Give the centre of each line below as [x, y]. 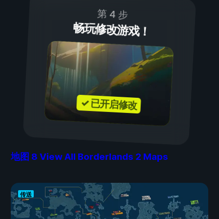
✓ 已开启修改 [109, 104]
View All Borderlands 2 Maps [104, 157]
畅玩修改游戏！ [111, 30]
